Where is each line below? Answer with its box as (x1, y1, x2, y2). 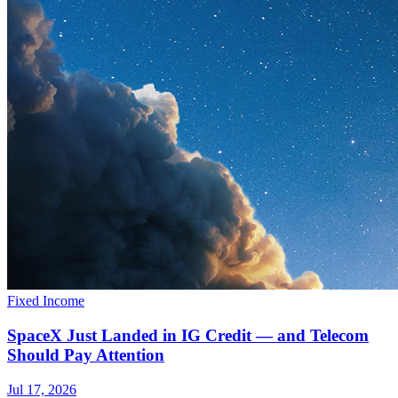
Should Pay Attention (7, 345, 164, 364)
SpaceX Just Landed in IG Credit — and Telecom (7, 325, 369, 345)
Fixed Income (7, 293, 84, 309)
